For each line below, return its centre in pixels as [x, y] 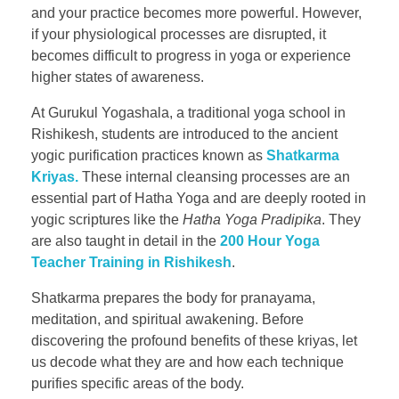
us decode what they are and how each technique [187, 362]
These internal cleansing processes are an [214, 176]
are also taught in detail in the [126, 240]
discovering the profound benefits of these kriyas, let [194, 340]
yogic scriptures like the [107, 219]
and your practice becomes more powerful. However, [196, 12]
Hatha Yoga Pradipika [252, 219]
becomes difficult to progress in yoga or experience [191, 55]
